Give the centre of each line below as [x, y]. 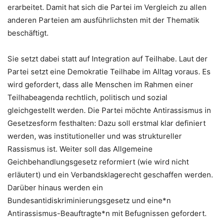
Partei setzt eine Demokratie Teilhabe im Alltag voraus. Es [109, 71]
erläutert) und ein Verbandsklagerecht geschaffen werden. [110, 174]
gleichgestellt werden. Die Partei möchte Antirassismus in [109, 110]
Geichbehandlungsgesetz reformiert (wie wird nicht [98, 162]
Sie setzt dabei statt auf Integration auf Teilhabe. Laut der [108, 58]
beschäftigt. [28, 33]
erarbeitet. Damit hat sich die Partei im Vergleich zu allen [107, 7]
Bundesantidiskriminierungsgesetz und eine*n [89, 200]
